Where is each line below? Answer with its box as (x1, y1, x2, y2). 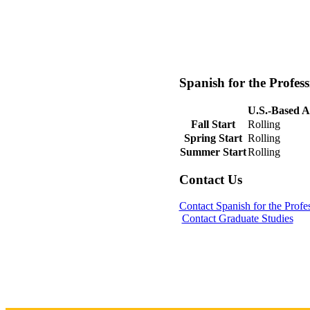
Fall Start (190, 118, 235, 130)
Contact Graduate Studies (181, 212, 293, 225)
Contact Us (179, 172, 242, 187)
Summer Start (179, 145, 246, 158)
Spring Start (183, 131, 242, 144)
